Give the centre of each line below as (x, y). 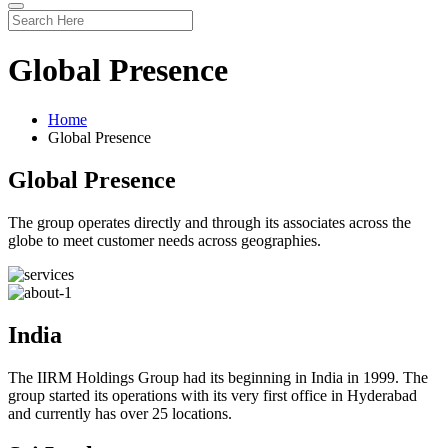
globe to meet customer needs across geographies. (164, 240)
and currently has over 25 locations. (120, 413)
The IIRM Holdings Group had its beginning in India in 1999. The (218, 377)
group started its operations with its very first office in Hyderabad (212, 395)
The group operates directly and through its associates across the (209, 222)
